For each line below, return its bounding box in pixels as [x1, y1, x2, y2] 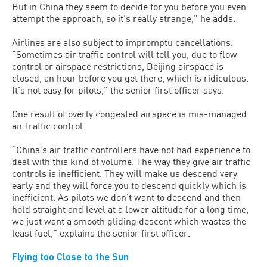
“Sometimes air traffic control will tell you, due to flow [12, 48, 237, 60]
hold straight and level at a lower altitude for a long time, [12, 203, 249, 215]
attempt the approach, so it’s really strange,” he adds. [12, 12, 235, 24]
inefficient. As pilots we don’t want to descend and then [12, 191, 241, 203]
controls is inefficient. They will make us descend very [12, 167, 237, 179]
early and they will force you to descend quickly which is [12, 179, 246, 191]
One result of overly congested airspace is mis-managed [12, 107, 247, 119]
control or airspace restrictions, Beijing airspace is [12, 60, 223, 72]
